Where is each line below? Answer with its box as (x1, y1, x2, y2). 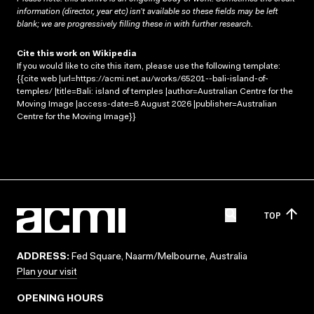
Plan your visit (17, 268, 77, 278)
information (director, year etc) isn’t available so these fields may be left (17, 7, 278, 16)
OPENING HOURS (17, 294, 104, 304)
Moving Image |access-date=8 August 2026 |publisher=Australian (17, 100, 277, 109)
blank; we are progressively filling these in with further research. (17, 20, 253, 29)
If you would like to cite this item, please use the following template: (17, 62, 280, 71)
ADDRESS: (17, 252, 69, 262)
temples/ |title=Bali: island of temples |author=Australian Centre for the (17, 87, 293, 96)
